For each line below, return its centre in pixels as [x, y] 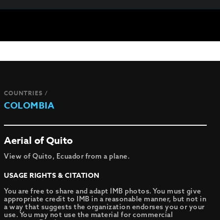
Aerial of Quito [39, 140]
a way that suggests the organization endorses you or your [104, 207]
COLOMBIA [29, 106]
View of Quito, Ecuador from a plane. [67, 156]
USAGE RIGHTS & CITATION [52, 176]
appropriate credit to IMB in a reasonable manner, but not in [105, 199]
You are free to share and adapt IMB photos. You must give [103, 191]
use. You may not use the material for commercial [89, 215]
